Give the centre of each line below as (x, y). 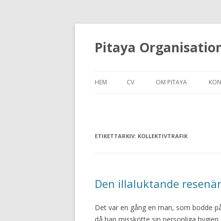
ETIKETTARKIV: (116, 136)
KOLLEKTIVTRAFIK (163, 136)
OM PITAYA (171, 82)
